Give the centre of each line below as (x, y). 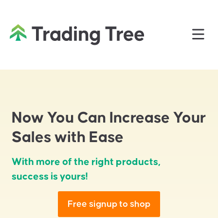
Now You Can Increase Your (109, 118)
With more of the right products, (86, 162)
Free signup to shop (109, 204)
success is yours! (50, 177)
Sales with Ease (68, 138)
